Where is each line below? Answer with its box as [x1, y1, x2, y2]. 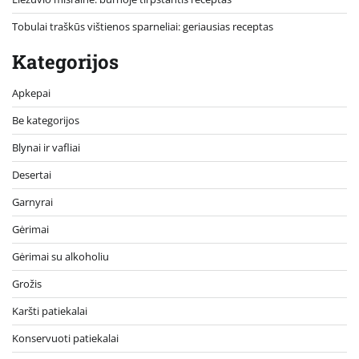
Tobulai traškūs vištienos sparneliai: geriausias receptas [12, 19, 273, 34]
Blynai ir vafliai [12, 140, 80, 155]
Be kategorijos [12, 113, 79, 128]
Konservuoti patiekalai [12, 331, 119, 346]
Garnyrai [12, 195, 53, 210]
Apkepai [12, 86, 50, 101]
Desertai [12, 167, 51, 183]
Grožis [12, 276, 42, 292]
